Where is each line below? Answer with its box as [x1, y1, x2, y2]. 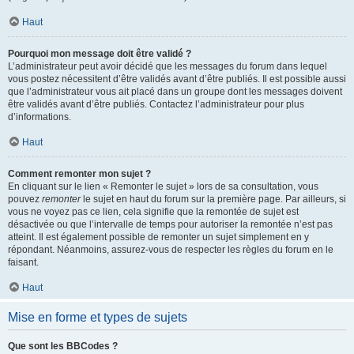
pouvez [8, 194, 42, 205]
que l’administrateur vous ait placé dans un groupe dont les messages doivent [8, 86, 342, 97]
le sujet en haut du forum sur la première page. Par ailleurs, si [81, 194, 346, 205]
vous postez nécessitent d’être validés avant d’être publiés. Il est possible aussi [8, 73, 346, 85]
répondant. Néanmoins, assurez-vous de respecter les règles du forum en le [8, 244, 333, 255]
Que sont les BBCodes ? [8, 341, 118, 352]
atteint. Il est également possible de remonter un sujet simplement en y [8, 232, 309, 243]
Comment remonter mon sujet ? [8, 168, 151, 179]
